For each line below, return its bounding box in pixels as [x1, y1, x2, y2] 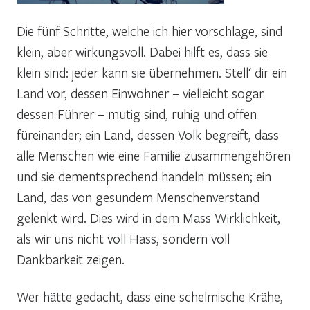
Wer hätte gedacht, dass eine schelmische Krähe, [17, 287, 283, 305]
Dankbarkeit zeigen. [17, 250, 125, 268]
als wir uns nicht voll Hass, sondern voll [17, 229, 230, 247]
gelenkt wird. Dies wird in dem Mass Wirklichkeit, [17, 208, 280, 226]
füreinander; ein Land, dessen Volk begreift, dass [17, 125, 279, 143]
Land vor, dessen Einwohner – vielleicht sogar [17, 84, 264, 102]
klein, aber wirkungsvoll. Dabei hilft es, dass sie [17, 42, 268, 60]
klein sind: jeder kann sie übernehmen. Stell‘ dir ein [17, 63, 287, 81]
